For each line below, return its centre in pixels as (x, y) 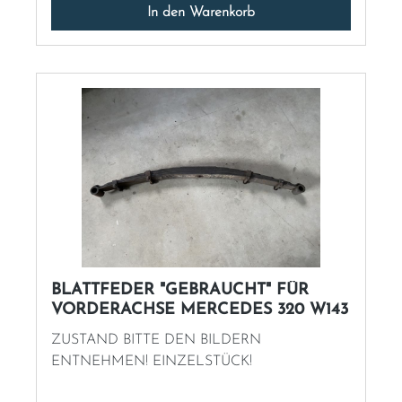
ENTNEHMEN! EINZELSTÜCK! (152, 361)
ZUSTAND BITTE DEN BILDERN (156, 340)
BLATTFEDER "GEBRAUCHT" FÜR (180, 290)
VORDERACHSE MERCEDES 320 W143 (200, 310)
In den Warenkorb (201, 12)
